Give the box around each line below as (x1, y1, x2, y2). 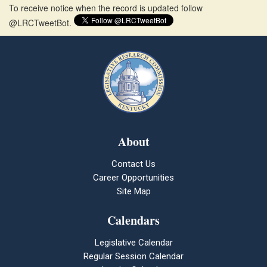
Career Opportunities (93, 172, 174, 183)
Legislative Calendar (94, 237, 173, 248)
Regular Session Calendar (83, 251, 184, 262)
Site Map (116, 186, 151, 197)
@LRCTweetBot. (9, 17, 74, 29)
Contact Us (111, 159, 156, 169)
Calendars (107, 212, 160, 229)
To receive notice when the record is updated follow (9, 2, 203, 14)
